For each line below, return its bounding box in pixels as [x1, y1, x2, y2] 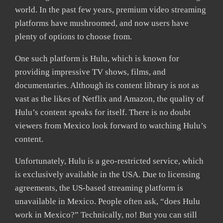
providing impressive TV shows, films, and [15, 67, 166, 77]
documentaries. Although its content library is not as [15, 81, 199, 91]
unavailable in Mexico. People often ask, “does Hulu [15, 197, 200, 207]
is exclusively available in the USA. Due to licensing [15, 170, 200, 180]
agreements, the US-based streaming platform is [15, 183, 183, 193]
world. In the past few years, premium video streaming [15, 5, 206, 15]
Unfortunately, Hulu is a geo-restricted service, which [15, 156, 204, 166]
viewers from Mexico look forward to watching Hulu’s [15, 121, 207, 131]
